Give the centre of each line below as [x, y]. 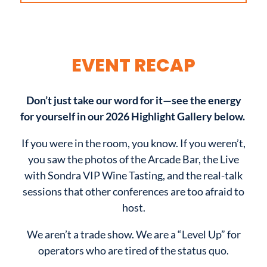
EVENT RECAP [133, 65]
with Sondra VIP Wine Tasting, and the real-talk [133, 175]
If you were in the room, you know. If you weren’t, [133, 143]
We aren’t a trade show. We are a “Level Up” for [133, 234]
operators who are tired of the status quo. [133, 250]
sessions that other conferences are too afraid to [133, 191]
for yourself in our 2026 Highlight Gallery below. [133, 116]
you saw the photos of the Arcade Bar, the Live [133, 159]
